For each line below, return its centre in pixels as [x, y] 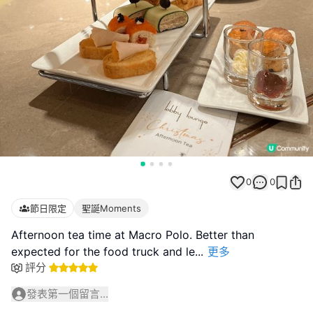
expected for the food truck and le [103, 252]
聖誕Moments [111, 208]
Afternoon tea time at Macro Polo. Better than [133, 235]
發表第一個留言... [67, 294]
